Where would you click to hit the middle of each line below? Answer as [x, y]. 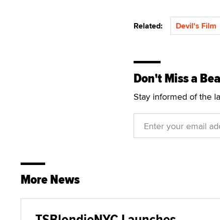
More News [50, 179]
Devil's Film [196, 26]
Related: [150, 26]
